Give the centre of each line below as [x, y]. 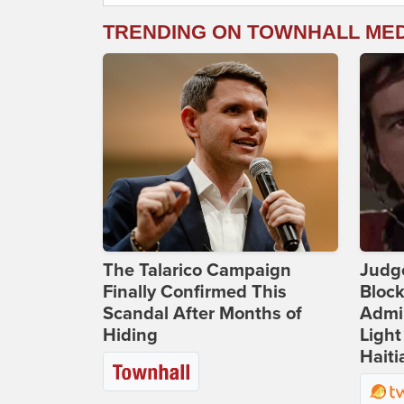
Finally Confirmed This [195, 293]
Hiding [130, 336]
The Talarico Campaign [197, 271]
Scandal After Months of [202, 314]
